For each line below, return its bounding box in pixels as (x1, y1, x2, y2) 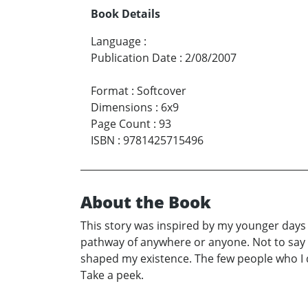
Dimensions (91, 100, 153, 115)
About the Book (80, 190, 211, 214)
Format (91, 83, 129, 99)
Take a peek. (80, 267, 144, 283)
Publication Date (91, 50, 177, 66)
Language (91, 34, 141, 49)
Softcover (137, 83, 186, 99)
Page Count (91, 116, 151, 132)
